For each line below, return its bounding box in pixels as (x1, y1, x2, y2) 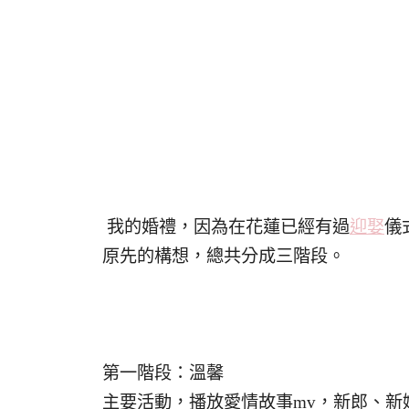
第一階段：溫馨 (102, 363, 224, 383)
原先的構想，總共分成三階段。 (102, 246, 345, 266)
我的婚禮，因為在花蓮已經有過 (102, 217, 350, 236)
